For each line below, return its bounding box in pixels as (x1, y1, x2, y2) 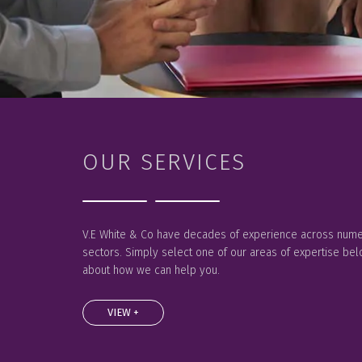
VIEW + (107, 306, 139, 318)
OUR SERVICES (82, 149, 246, 175)
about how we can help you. (82, 263, 220, 277)
